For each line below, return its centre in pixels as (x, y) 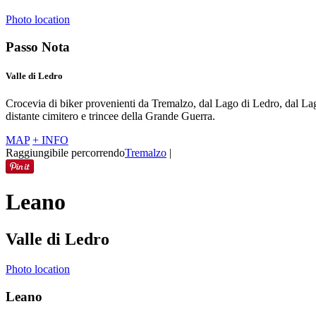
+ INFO (50, 140)
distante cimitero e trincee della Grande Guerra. (110, 116)
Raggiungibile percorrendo (65, 153)
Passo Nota (38, 47)
